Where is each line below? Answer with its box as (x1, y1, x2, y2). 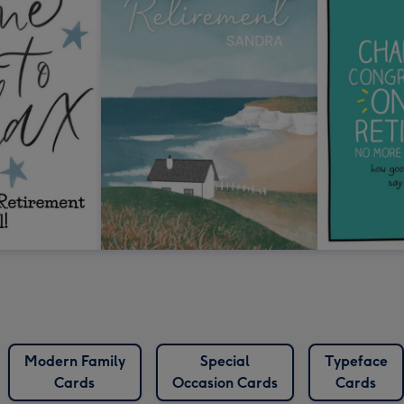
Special (199, 353, 250, 371)
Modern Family (23, 353, 125, 371)
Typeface (324, 353, 388, 371)
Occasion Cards (171, 374, 278, 392)
